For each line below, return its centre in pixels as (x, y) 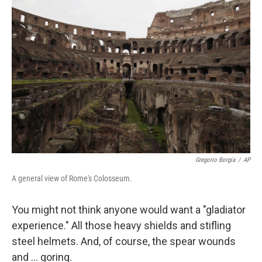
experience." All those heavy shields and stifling (121, 225)
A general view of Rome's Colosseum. (72, 178)
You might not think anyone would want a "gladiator (129, 210)
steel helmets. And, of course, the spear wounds (124, 241)
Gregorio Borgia (215, 160)
